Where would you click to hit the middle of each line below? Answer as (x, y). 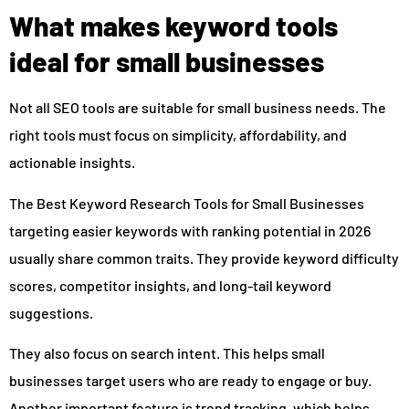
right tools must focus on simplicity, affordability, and (178, 135)
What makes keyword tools (173, 26)
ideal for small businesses (167, 62)
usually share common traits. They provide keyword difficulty (204, 257)
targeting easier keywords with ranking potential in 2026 (190, 230)
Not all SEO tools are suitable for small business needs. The (198, 108)
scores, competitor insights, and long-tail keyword (170, 285)
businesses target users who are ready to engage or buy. (190, 381)
